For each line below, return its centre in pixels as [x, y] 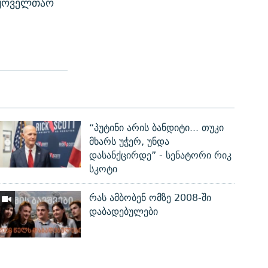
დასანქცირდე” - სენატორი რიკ [161, 156]
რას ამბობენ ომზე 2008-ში [150, 198]
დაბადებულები [124, 212]
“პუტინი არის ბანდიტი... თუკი [157, 128]
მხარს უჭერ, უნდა [130, 142]
